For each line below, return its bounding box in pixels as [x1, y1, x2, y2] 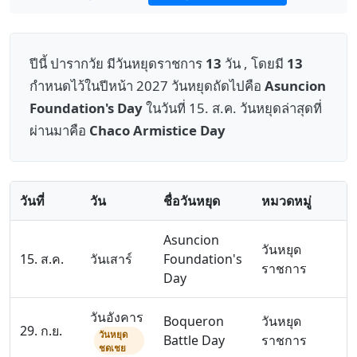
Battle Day [163, 331, 225, 349]
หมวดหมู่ [261, 192, 312, 210]
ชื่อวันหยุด [163, 192, 220, 210]
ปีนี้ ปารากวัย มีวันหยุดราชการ [29, 54, 206, 73]
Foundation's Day [29, 99, 143, 117]
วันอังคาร [90, 308, 143, 326]
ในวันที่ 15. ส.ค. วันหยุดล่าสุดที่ [143, 99, 322, 117]
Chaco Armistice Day [89, 121, 226, 139]
